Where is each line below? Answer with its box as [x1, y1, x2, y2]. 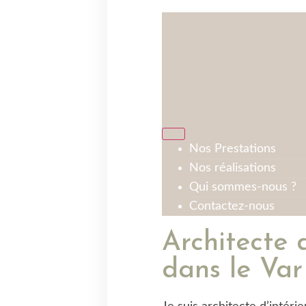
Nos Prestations [189, 143, 276, 155]
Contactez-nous [189, 200, 275, 212]
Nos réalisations [189, 162, 276, 174]
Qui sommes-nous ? [189, 181, 296, 193]
